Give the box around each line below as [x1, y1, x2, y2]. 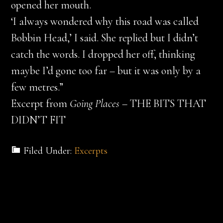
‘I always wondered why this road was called [11, 15, 199, 28]
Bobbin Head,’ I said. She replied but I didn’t [11, 31, 199, 44]
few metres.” [11, 81, 64, 94]
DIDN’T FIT [11, 113, 66, 126]
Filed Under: [23, 145, 75, 157]
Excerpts [74, 145, 108, 157]
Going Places [70, 97, 122, 110]
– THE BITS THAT [122, 97, 207, 110]
